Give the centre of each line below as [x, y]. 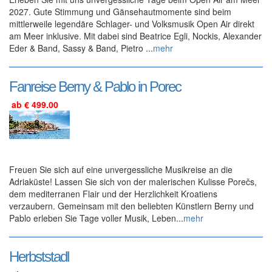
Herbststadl [39, 257]
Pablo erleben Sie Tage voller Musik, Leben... [96, 218]
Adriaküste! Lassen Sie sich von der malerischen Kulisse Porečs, [133, 182]
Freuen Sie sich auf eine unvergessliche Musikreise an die [121, 170]
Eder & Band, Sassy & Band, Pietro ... [81, 48]
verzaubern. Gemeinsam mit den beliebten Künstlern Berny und [131, 206]
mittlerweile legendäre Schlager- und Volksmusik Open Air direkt [132, 23]
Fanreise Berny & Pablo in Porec [95, 86]
